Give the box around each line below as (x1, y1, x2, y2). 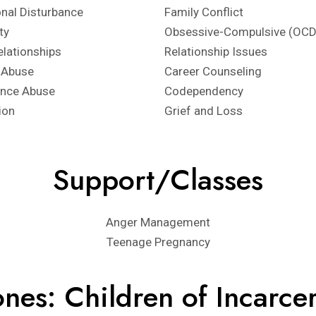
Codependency (164, 84, 243, 98)
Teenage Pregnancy (106, 235, 210, 249)
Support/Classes (53, 159, 263, 200)
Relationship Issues (164, 44, 267, 59)
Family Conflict (164, 5, 243, 19)
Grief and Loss (164, 104, 243, 118)
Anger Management (106, 215, 210, 229)
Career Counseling (164, 64, 262, 78)
